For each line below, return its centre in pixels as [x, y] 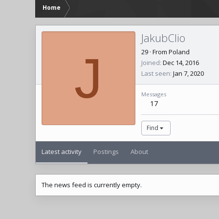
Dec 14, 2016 [181, 62]
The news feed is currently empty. [92, 185]
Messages [154, 94]
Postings [106, 151]
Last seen [156, 73]
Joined [151, 62]
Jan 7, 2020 [188, 73]
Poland [179, 52]
